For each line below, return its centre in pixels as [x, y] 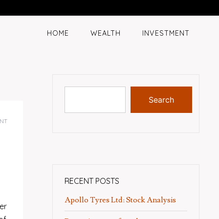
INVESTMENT [166, 33]
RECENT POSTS [92, 181]
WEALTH [106, 33]
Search [161, 100]
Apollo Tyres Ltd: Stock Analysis [120, 200]
